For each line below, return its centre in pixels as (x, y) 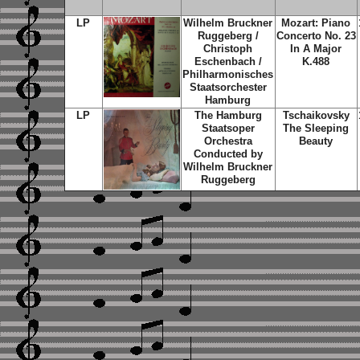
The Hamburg (228, 115)
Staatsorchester (228, 87)
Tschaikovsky (316, 115)
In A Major (316, 49)
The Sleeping (316, 128)
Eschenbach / (228, 61)
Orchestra (228, 141)
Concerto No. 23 (316, 36)
